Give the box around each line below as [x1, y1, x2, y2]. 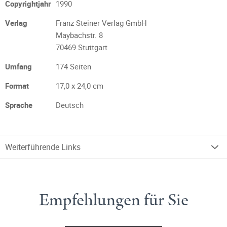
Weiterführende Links [5, 141, 81, 153]
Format [5, 81, 29, 91]
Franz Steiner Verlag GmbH [56, 18, 147, 28]
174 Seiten [56, 61, 91, 71]
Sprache [5, 100, 32, 110]
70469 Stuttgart [56, 42, 107, 52]
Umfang [5, 61, 32, 71]
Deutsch [56, 100, 84, 110]
